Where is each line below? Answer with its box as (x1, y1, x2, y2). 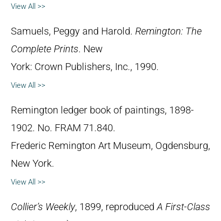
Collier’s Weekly (11, 201, 75, 213)
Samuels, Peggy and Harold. (11, 25, 135, 37)
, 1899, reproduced (75, 201, 157, 213)
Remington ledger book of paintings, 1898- (11, 104, 194, 116)
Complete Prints (11, 43, 78, 55)
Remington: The (135, 25, 202, 37)
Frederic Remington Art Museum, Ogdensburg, (11, 140, 210, 151)
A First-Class (157, 201, 210, 213)
